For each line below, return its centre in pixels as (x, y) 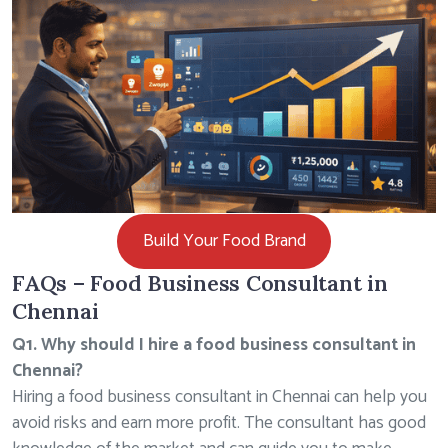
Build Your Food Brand (224, 240)
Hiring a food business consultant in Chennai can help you (219, 397)
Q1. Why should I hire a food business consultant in (214, 345)
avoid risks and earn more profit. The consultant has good (219, 423)
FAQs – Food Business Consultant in (200, 282)
